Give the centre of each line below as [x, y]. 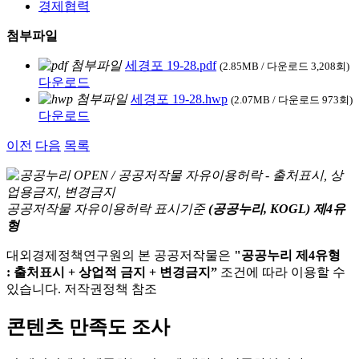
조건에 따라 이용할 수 [281, 272]
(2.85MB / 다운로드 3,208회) [284, 66]
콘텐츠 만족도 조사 [88, 327]
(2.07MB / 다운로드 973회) [292, 99]
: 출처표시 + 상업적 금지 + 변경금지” [112, 272]
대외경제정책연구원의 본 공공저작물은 [120, 255]
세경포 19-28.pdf [171, 65]
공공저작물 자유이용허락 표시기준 [106, 208]
